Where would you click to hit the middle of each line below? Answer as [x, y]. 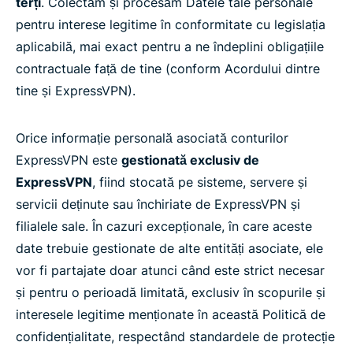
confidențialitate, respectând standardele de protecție [175, 336]
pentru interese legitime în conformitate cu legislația [171, 24]
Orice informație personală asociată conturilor [152, 138]
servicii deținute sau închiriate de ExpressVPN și [158, 204]
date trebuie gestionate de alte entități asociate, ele [169, 248]
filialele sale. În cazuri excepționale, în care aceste [164, 226]
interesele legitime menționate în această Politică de [171, 314]
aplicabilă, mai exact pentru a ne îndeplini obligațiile [170, 46]
